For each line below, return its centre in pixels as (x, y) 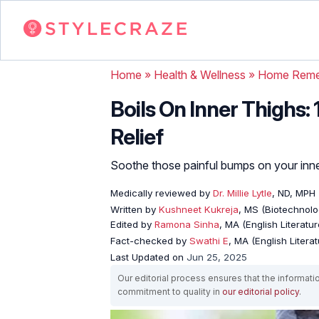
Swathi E (209, 240)
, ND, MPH (294, 193)
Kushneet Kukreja (199, 209)
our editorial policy (261, 291)
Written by (135, 209)
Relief (137, 136)
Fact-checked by (150, 240)
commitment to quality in (170, 291)
